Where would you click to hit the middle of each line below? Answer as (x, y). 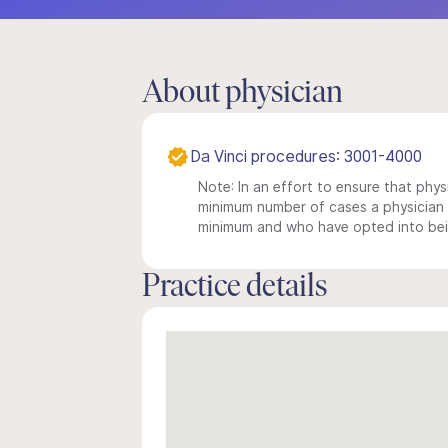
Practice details (234, 288)
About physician (242, 94)
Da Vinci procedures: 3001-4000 (306, 156)
